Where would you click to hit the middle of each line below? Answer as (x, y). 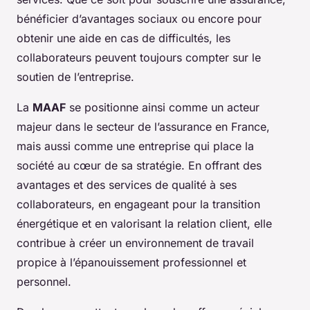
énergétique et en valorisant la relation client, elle (144, 224)
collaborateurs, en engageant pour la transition (138, 204)
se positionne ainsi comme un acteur (163, 108)
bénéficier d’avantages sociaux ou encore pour (139, 19)
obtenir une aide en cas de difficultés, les (124, 38)
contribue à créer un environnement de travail (135, 243)
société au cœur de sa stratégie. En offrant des (139, 166)
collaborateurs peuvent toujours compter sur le (139, 58)
